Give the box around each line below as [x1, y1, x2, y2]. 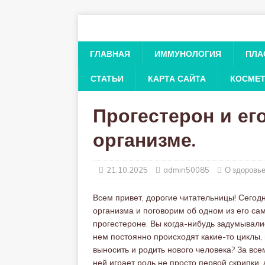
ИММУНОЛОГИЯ [154, 49, 221, 59]
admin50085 [163, 165, 209, 174]
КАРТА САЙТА [148, 73, 206, 84]
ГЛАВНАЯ [90, 49, 130, 59]
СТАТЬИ [91, 73, 124, 84]
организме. [93, 132, 195, 151]
